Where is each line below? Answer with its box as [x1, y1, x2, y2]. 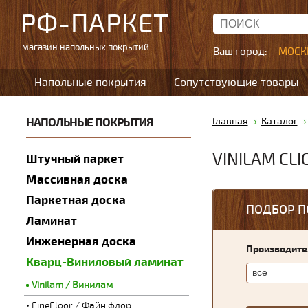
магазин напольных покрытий [22, 42, 149, 53]
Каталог [261, 115, 298, 127]
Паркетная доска [25, 193, 126, 208]
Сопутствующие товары [174, 76, 299, 89]
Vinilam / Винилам [31, 279, 113, 291]
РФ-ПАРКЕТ [21, 8, 169, 40]
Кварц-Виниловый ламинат [25, 255, 184, 269]
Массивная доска [25, 173, 128, 187]
